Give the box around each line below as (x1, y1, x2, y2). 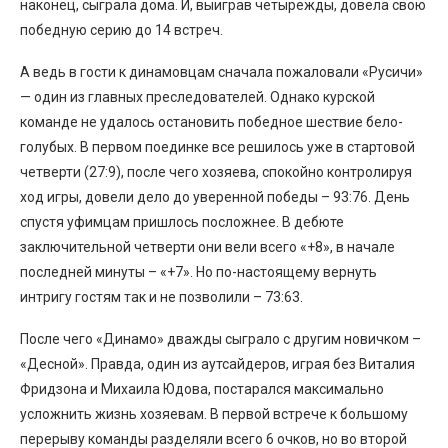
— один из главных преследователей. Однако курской (20, 88, 375, 105)
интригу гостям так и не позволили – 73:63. (20, 288, 303, 305)
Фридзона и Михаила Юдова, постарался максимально (20, 380, 384, 397)
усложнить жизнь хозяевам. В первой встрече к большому (20, 405, 408, 422)
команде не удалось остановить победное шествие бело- (20, 113, 403, 130)
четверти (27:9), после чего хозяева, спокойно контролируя (20, 163, 412, 180)
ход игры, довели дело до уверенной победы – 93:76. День (20, 188, 410, 205)
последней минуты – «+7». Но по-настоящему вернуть (20, 263, 377, 280)
